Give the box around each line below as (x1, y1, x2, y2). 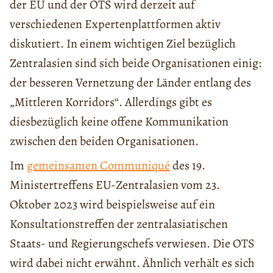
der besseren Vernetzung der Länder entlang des (10, 74, 251, 91)
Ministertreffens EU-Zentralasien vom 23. (10, 176, 220, 193)
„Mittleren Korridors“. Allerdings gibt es (10, 93, 212, 110)
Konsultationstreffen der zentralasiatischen (10, 215, 228, 232)
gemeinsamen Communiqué (27, 157, 170, 174)
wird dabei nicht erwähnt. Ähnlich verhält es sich (10, 254, 255, 271)
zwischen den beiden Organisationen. (10, 132, 199, 149)
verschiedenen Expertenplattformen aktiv (10, 15, 221, 32)
